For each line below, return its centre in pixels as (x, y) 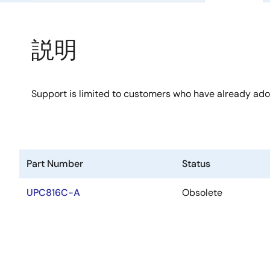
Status (196, 164)
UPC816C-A (53, 193)
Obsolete (202, 193)
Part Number (55, 164)
